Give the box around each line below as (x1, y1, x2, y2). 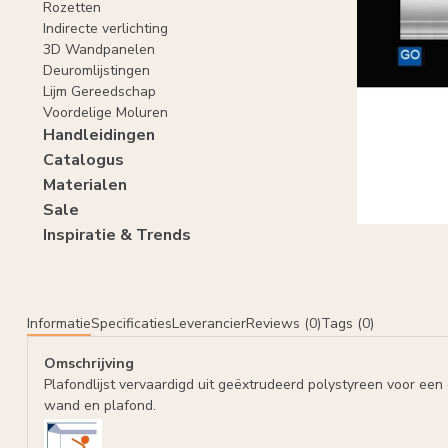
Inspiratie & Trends (43, 224, 191, 246)
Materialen (43, 174, 127, 196)
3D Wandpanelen (43, 40, 155, 59)
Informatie (27, 313, 91, 333)
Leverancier (172, 313, 246, 333)
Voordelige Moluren (43, 103, 168, 122)
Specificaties (91, 313, 172, 333)
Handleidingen (43, 124, 155, 146)
